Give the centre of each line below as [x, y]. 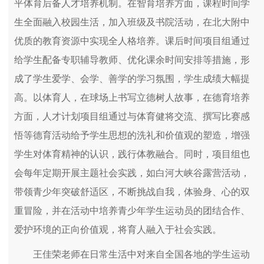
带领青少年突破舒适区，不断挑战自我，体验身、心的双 [132, 192]
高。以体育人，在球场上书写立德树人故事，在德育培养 [132, 98]
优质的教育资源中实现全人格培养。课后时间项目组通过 [132, 41]
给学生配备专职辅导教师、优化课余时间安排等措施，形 [132, 60]
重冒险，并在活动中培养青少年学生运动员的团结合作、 [132, 211]
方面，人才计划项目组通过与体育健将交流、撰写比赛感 [132, 117]
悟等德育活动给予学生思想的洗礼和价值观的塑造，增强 [132, 136]
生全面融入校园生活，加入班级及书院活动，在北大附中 [132, 22]
